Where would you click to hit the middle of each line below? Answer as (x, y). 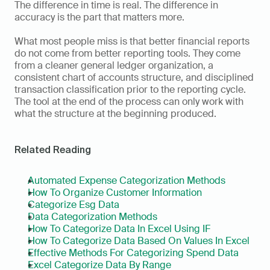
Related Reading (53, 150)
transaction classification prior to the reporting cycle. (130, 90)
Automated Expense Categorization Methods (127, 181)
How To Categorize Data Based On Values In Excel (139, 241)
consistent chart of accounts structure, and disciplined (134, 78)
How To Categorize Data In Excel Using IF (119, 229)
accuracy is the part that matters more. (99, 17)
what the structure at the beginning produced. (117, 114)
